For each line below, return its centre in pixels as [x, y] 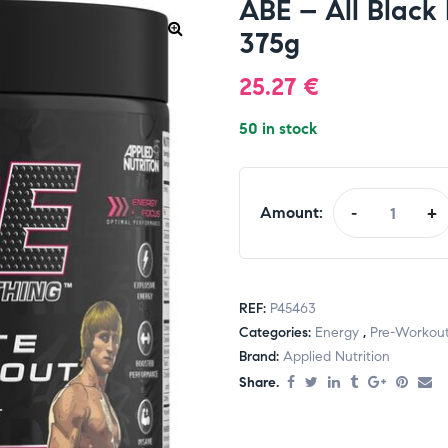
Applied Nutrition [336, 357]
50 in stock [278, 128]
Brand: [261, 357]
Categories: [277, 333]
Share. [259, 383]
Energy [337, 333]
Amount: [291, 212]
